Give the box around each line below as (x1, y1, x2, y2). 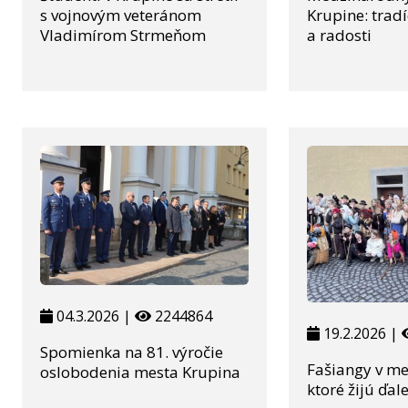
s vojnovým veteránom (40, 4, 201, 25)
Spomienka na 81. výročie (40, 341, 223, 362)
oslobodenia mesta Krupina (40, 361, 240, 382)
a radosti (307, 24, 372, 46)
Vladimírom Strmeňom (40, 24, 206, 46)
